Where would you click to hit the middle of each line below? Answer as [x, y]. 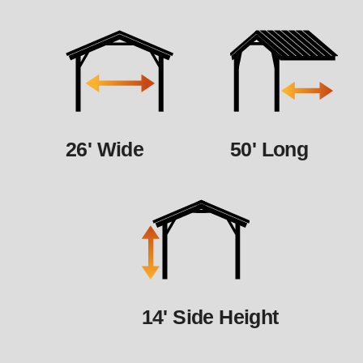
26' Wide [105, 149]
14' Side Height [210, 317]
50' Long [269, 149]
